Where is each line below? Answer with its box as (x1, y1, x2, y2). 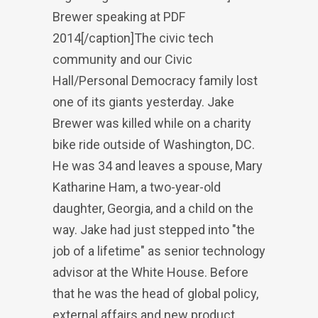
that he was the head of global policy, (53, 286, 258, 301)
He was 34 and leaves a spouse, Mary (53, 158, 263, 173)
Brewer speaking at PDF (53, 9, 185, 24)
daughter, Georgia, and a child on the (53, 201, 253, 216)
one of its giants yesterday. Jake (53, 94, 234, 109)
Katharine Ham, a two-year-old (53, 180, 221, 194)
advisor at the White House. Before (53, 265, 248, 280)
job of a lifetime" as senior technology (53, 243, 265, 258)
